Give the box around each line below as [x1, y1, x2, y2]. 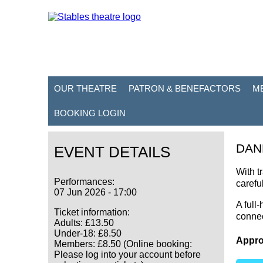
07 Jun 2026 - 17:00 [54, 187, 137, 197]
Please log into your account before [54, 249, 201, 259]
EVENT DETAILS [54, 143, 170, 161]
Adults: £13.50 [54, 218, 116, 228]
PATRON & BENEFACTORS [129, 83, 241, 93]
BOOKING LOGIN [54, 108, 126, 118]
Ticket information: [54, 207, 130, 217]
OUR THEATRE [54, 83, 117, 93]
